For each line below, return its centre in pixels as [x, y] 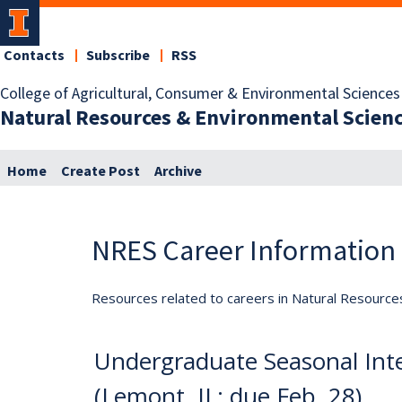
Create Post [100, 171]
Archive [178, 171]
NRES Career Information [244, 250]
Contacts [34, 56]
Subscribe [118, 56]
